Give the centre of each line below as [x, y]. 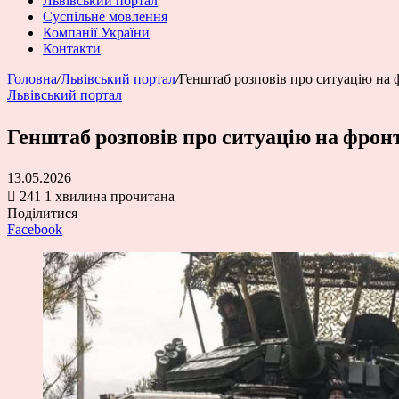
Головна [32, 79]
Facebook [35, 229]
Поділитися [42, 213]
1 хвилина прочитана [110, 196]
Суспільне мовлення [105, 16]
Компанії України [96, 33]
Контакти [72, 49]
